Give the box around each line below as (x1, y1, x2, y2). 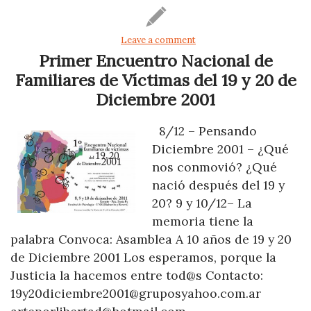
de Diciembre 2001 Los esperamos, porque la (10, 249, 276, 265)
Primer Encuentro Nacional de (38, 49, 273, 72)
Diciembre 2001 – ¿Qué (152, 140, 289, 157)
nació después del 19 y (152, 176, 285, 193)
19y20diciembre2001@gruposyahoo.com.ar (10, 285, 261, 301)
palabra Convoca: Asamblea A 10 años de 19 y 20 (10, 230, 292, 247)
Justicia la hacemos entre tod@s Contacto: (10, 267, 263, 283)
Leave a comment (121, 33, 196, 46)
